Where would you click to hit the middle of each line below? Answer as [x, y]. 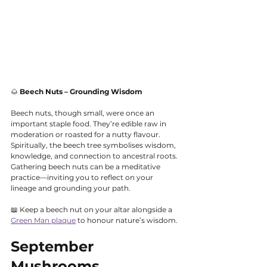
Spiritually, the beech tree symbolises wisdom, [94, 145]
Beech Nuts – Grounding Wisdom [81, 91]
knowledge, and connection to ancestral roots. [95, 156]
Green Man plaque [43, 220]
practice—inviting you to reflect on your [83, 177]
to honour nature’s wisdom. [127, 220]
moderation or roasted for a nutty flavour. [86, 134]
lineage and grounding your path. [71, 188]
